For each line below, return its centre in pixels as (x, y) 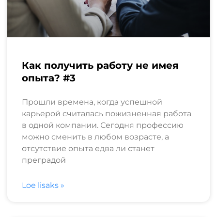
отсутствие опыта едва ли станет (88, 148)
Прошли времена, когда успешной (92, 102)
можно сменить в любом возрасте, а (95, 137)
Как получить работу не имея (100, 65)
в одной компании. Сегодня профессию (103, 125)
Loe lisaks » (43, 185)
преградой (44, 160)
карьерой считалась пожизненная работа (107, 113)
